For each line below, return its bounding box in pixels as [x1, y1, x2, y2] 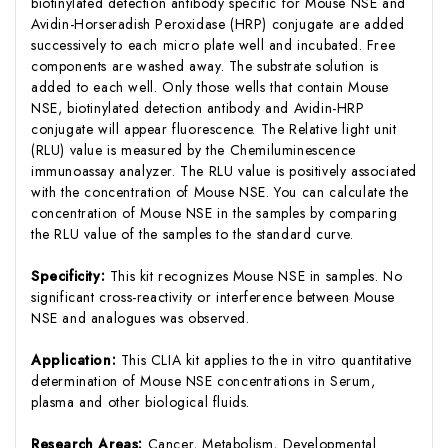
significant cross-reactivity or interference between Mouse [31, 286, 395, 307]
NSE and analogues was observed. [31, 307, 250, 328]
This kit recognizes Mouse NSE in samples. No [109, 265, 403, 286]
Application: [31, 349, 121, 370]
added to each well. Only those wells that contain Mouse [31, 76, 390, 97]
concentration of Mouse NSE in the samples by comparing [31, 202, 398, 223]
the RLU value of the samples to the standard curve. [31, 223, 354, 244]
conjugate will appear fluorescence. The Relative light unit [31, 118, 397, 139]
